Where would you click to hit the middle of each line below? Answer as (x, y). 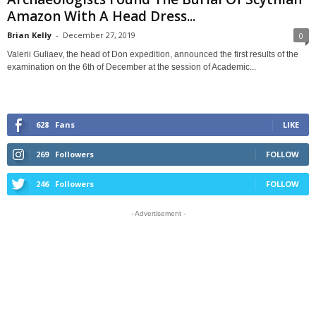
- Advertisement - (158, 213)
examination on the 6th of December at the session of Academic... (132, 67)
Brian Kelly (29, 35)
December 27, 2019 (99, 35)
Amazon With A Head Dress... (101, 16)
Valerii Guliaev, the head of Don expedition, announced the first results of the (153, 54)
